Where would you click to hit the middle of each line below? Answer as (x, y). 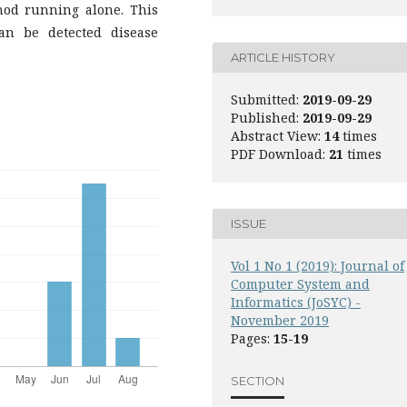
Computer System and (300, 283)
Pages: (252, 338)
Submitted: (265, 99)
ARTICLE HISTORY (283, 58)
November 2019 (280, 320)
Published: (265, 117)
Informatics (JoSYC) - (296, 302)
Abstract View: (278, 135)
